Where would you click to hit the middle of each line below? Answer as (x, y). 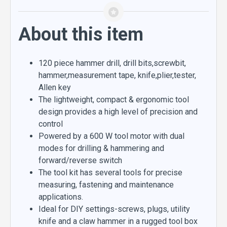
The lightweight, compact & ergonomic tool (114, 100)
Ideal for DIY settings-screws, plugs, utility (114, 209)
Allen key (55, 87)
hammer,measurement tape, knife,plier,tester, (117, 75)
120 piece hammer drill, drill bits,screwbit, (112, 63)
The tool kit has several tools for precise (110, 173)
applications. (61, 197)
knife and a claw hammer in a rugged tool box (118, 221)
